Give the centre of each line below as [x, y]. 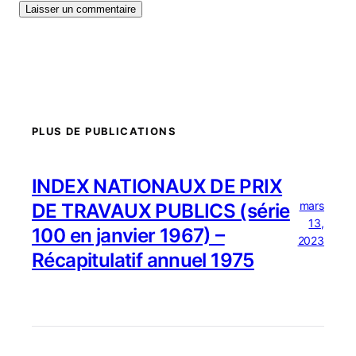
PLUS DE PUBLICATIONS [104, 132]
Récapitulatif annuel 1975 [143, 261]
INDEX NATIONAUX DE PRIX [157, 187]
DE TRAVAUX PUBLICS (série [161, 211]
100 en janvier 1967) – [128, 236]
